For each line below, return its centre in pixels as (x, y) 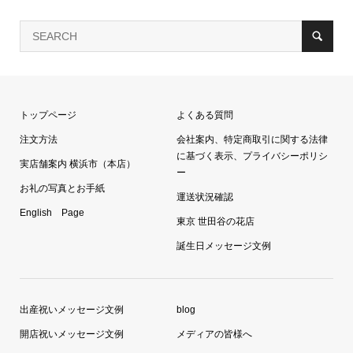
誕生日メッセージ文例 (224, 245)
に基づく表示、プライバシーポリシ (252, 156)
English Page (52, 212)
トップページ (48, 115)
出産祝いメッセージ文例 (71, 309)
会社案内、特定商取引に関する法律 (252, 139)
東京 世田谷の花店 (216, 221)
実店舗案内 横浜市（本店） (77, 163)
